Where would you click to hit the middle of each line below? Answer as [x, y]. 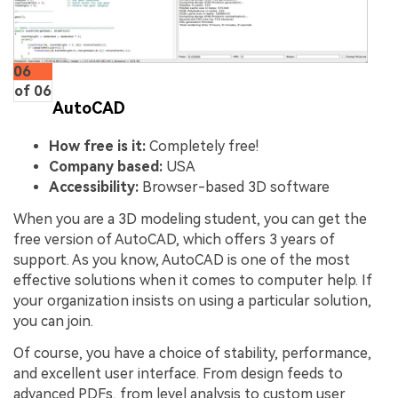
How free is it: [97, 147]
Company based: [106, 167]
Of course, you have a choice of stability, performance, [192, 353]
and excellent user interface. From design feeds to [178, 373]
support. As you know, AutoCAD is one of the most [182, 259]
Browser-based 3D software [234, 187]
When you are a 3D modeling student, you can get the [190, 219]
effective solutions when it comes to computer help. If [193, 280]
